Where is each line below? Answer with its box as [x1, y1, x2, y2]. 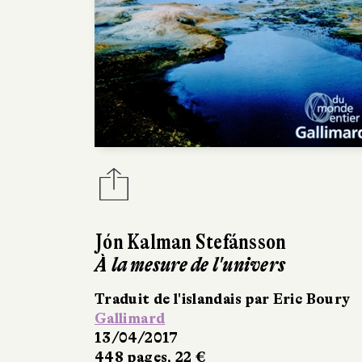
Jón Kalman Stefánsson [95, 229, 287, 254]
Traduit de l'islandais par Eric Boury [95, 290, 351, 307]
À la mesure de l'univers [95, 252, 286, 276]
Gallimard [95, 309, 166, 326]
